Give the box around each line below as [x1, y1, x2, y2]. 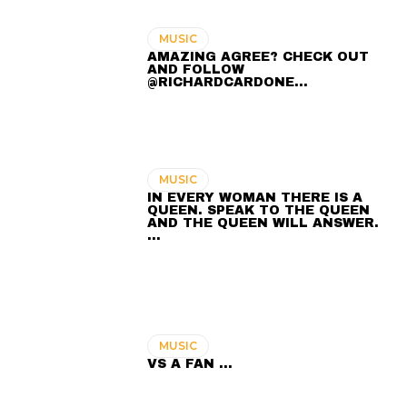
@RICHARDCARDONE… [147, 75, 309, 90]
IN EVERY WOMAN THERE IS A [147, 191, 363, 205]
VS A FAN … [147, 357, 233, 371]
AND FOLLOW [147, 63, 245, 77]
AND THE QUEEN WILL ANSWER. [147, 216, 380, 231]
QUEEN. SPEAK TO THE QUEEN [147, 203, 371, 218]
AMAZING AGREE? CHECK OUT [147, 50, 370, 65]
